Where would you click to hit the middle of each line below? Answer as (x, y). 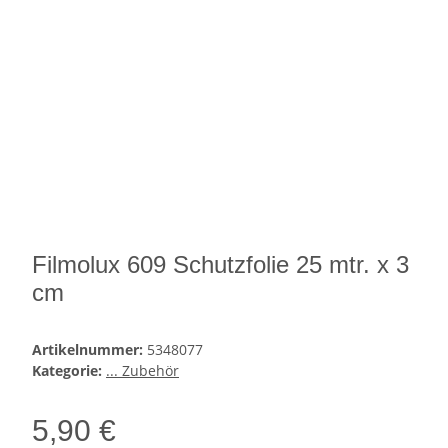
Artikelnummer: (89, 350)
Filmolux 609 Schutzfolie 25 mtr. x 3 (220, 265)
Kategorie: (69, 371)
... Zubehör (142, 371)
